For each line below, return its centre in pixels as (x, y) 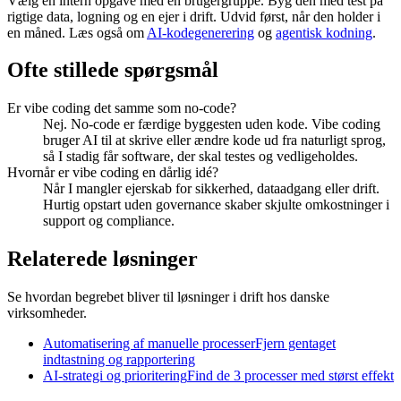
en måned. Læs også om (77, 32)
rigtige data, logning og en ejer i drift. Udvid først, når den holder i (194, 16)
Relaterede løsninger (102, 259)
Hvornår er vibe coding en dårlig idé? (113, 173)
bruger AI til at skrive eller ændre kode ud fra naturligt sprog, (214, 141)
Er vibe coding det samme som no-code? (122, 108)
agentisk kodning (324, 32)
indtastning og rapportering (119, 360)
